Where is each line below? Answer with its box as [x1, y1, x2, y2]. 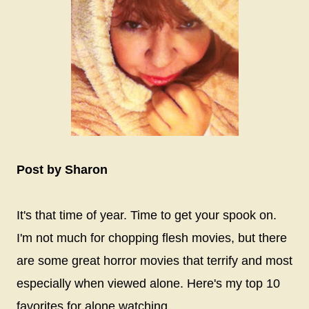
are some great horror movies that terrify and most [17, 253, 292, 268]
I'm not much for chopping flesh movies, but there [17, 230, 287, 245]
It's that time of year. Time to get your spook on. [17, 208, 277, 222]
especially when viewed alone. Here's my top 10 [17, 276, 280, 290]
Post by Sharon [17, 162, 111, 177]
